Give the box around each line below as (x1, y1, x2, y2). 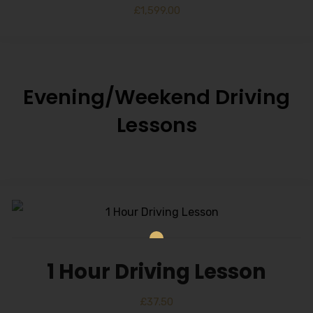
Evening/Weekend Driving (23, 83, 290, 112)
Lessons (116, 111, 197, 140)
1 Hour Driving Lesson (47, 257, 266, 286)
